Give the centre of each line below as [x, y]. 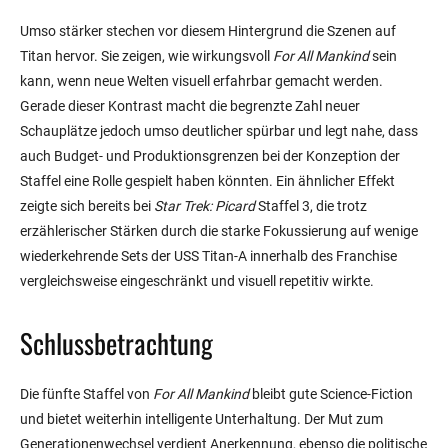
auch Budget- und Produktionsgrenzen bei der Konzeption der [210, 156]
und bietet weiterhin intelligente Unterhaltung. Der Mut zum [201, 419]
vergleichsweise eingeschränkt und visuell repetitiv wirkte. [197, 281]
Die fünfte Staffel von [86, 394]
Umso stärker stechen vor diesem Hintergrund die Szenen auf [208, 31]
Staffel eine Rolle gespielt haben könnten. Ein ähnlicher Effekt [207, 181]
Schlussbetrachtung [116, 343]
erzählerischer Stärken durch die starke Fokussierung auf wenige [219, 231]
